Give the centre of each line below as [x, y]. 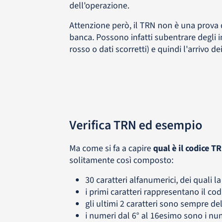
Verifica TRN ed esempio [136, 125]
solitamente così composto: [121, 160]
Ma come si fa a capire [111, 148]
